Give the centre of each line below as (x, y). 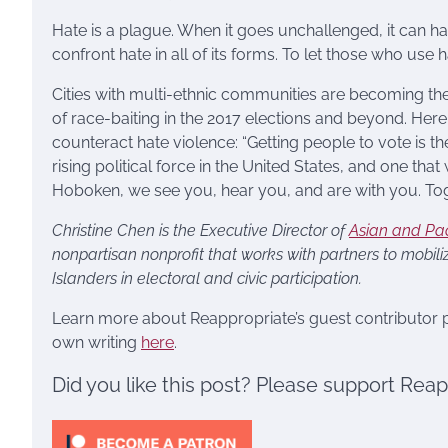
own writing (96, 342)
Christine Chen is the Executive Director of (200, 230)
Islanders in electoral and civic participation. (207, 278)
